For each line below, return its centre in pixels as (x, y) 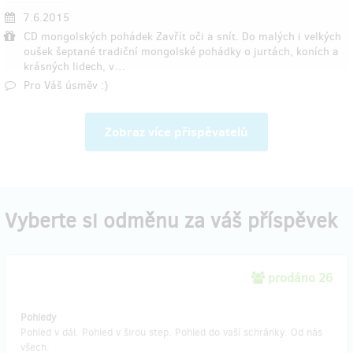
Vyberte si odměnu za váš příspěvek (171, 221)
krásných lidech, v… (74, 67)
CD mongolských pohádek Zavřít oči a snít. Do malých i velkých (182, 37)
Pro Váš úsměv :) (66, 85)
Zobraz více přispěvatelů (176, 132)
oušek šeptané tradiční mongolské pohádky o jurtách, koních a (181, 52)
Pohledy (39, 317)
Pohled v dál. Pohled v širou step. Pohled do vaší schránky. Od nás (171, 332)
